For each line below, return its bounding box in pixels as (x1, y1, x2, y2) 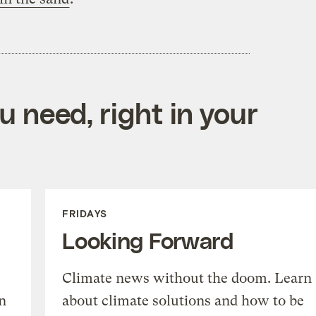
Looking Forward (61, 226, 234, 253)
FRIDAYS (61, 207, 107, 219)
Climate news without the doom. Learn (61, 269, 312, 286)
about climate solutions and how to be (61, 292, 304, 309)
